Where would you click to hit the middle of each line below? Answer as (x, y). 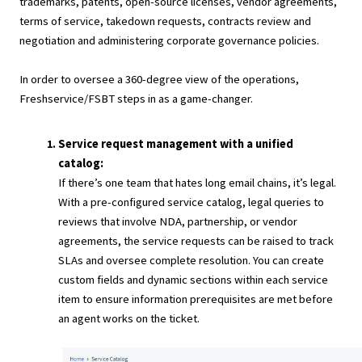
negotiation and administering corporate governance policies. (170, 40)
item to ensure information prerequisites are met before (196, 299)
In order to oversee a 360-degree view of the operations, (159, 79)
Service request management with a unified (176, 144)
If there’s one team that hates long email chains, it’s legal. (197, 183)
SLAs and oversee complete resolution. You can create (191, 260)
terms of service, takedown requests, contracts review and (165, 21)
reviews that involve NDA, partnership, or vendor (178, 221)
